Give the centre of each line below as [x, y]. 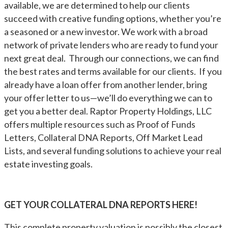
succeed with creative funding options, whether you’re [113, 18]
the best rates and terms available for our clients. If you [113, 71]
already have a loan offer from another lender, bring [106, 84]
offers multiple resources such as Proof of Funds [100, 124]
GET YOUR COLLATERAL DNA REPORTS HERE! [101, 205]
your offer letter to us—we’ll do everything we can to [108, 98]
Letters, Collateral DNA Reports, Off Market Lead [103, 137]
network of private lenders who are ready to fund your [111, 45]
